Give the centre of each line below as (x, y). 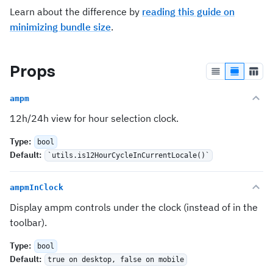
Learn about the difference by (76, 12)
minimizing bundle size (60, 27)
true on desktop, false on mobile (116, 260)
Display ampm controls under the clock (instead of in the (134, 207)
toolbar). (28, 222)
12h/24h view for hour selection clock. (94, 118)
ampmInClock (37, 187)
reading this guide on (188, 12)
